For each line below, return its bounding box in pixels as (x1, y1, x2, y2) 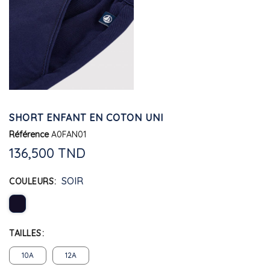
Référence (9, 128, 49, 140)
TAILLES (9, 227, 42, 239)
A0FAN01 (51, 128, 86, 140)
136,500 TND (9, 144, 86, 162)
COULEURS (9, 175, 54, 187)
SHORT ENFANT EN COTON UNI (9, 111, 163, 124)
